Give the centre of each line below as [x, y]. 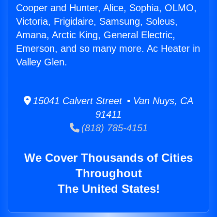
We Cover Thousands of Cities [108, 158]
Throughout [108, 173]
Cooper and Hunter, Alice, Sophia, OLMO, [106, 8]
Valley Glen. [42, 62]
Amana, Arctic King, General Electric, [96, 35]
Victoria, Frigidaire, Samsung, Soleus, [97, 22]
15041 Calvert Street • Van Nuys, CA [112, 101]
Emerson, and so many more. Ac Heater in [108, 49]
